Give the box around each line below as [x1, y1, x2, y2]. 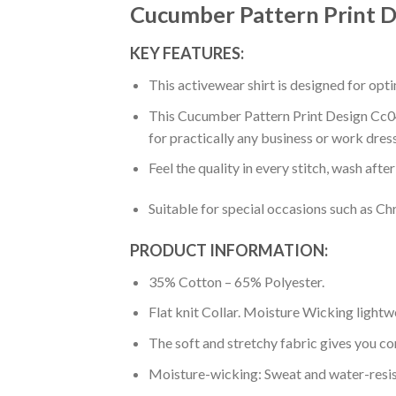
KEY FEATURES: [130, 43, 244, 64]
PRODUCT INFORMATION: [130, 240, 328, 260]
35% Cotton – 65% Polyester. [148, 272, 324, 290]
